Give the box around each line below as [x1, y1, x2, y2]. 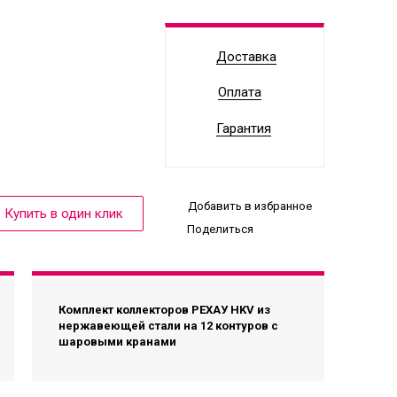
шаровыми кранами [58, 335, 176, 349]
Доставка [216, 49, 276, 66]
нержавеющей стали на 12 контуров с [58, 319, 278, 333]
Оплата [218, 84, 261, 101]
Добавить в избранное [188, 198, 312, 213]
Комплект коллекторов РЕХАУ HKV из [58, 303, 270, 317]
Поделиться [187, 222, 253, 237]
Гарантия [216, 121, 271, 137]
